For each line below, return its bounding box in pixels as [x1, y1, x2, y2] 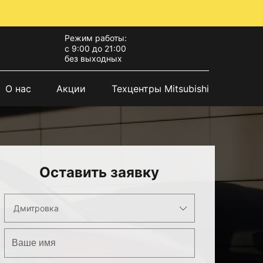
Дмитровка [13, 203, 59, 214]
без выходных [64, 53, 122, 64]
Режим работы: [64, 33, 127, 43]
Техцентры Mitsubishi [112, 82, 209, 95]
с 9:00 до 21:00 [64, 43, 126, 54]
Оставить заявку [39, 164, 160, 181]
